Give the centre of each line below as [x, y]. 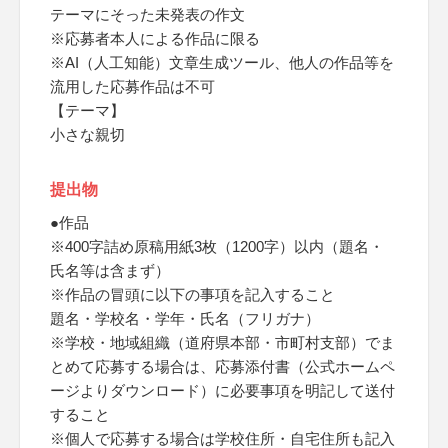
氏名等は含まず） [110, 270]
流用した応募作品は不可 [132, 86]
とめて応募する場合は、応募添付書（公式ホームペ [222, 366]
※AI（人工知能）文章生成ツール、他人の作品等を [222, 62]
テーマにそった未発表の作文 [147, 14]
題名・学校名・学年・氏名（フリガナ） [185, 318]
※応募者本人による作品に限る [155, 38]
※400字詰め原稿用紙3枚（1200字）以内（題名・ [217, 246]
